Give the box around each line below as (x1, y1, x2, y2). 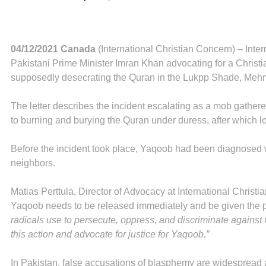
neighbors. (11, 157, 55, 168)
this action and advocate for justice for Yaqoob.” (11, 229, 209, 239)
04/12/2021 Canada (11, 43, 96, 54)
